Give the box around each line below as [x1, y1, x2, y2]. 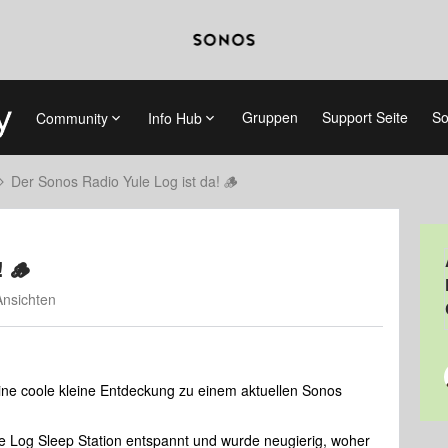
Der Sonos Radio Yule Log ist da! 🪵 [11, 171, 238, 191]
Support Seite [321, 107, 408, 127]
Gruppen [241, 107, 298, 127]
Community [35, 107, 108, 128]
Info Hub [147, 107, 202, 128]
